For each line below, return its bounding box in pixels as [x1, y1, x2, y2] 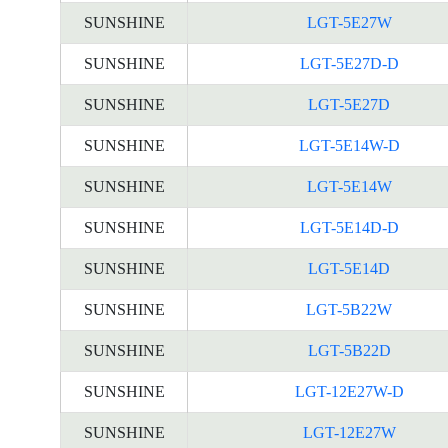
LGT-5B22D [307, 342, 391, 359]
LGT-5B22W [306, 301, 392, 318]
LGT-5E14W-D [298, 137, 400, 154]
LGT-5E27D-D [299, 55, 399, 72]
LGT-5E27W [306, 14, 392, 31]
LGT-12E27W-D [294, 383, 404, 400]
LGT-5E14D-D [299, 219, 399, 236]
